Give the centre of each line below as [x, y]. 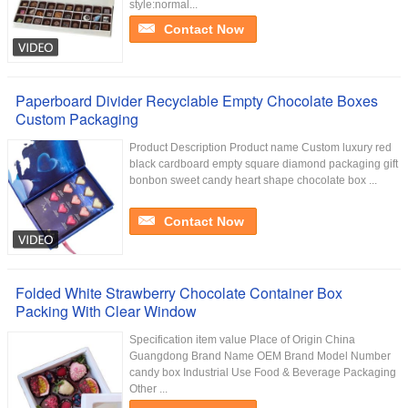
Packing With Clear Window [106, 311]
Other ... [148, 389]
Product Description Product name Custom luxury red [260, 148]
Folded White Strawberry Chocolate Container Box [179, 293]
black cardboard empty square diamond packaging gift [264, 164]
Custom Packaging [77, 119]
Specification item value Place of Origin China [242, 340]
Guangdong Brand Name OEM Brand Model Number [260, 356]
